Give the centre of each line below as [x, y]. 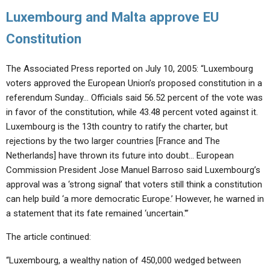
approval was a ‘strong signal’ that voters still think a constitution [134, 184]
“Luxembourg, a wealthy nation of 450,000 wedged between [124, 260]
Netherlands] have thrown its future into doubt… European [120, 155]
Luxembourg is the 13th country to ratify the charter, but [117, 127]
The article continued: [49, 237]
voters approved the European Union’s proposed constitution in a [134, 83]
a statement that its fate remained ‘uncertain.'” [97, 213]
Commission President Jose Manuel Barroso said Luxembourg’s [133, 170]
